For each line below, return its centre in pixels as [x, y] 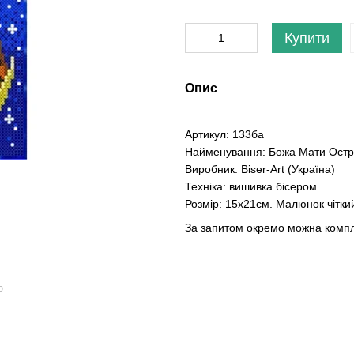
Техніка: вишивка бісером [251, 186]
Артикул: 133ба [224, 134]
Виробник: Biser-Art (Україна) [260, 169]
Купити [307, 38]
